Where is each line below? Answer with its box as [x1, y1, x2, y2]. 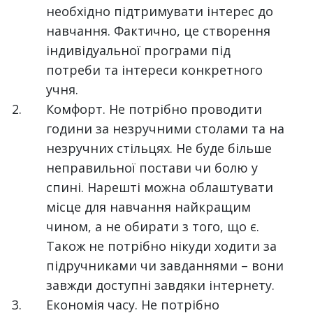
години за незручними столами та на [46, 120, 285, 137]
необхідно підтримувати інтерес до [46, 3, 274, 20]
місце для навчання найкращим [46, 198, 252, 215]
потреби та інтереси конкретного [46, 61, 263, 78]
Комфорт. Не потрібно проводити [46, 101, 263, 117]
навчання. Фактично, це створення [46, 22, 271, 39]
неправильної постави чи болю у [46, 159, 259, 176]
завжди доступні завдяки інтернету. [46, 277, 275, 293]
